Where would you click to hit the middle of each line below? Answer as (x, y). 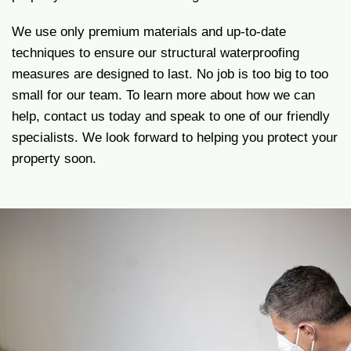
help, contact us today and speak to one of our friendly (171, 116)
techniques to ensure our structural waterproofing (156, 53)
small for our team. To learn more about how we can (163, 95)
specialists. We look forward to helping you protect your (175, 138)
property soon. (54, 159)
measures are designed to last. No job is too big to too (170, 74)
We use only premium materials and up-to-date (149, 32)
